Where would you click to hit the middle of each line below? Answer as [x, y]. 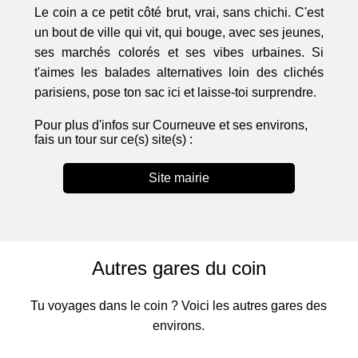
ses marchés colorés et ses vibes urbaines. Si [179, 53]
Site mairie [179, 178]
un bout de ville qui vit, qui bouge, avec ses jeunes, [179, 33]
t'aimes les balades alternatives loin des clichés [179, 73]
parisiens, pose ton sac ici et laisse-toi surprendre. [175, 93]
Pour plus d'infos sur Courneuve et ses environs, [171, 125]
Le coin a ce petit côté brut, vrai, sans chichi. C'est [179, 13]
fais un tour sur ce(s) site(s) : [113, 140]
